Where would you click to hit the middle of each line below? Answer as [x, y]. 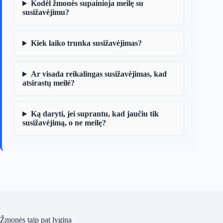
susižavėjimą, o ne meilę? [64, 123]
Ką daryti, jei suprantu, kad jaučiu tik [95, 114]
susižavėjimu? [46, 12]
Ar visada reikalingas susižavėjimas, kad [99, 74]
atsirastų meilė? [49, 83]
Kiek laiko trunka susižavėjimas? [86, 43]
